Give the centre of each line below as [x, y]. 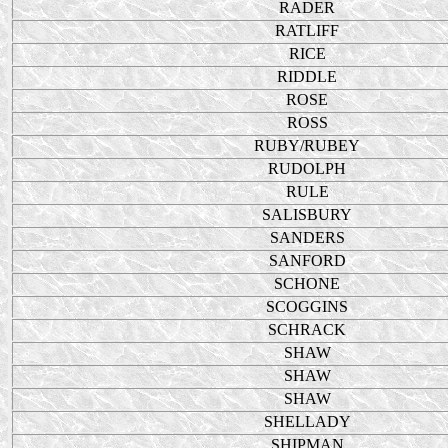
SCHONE [307, 283]
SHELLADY [307, 421]
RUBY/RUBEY [307, 145]
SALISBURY [307, 214]
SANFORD [307, 260]
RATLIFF [307, 30]
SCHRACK [307, 329]
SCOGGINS [307, 306]
